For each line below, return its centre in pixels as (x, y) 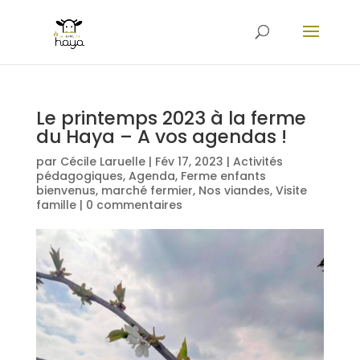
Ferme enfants (223, 176)
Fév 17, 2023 (189, 162)
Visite (291, 190)
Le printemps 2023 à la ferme (171, 118)
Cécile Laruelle (102, 162)
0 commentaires (134, 205)
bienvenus (65, 190)
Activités (258, 162)
